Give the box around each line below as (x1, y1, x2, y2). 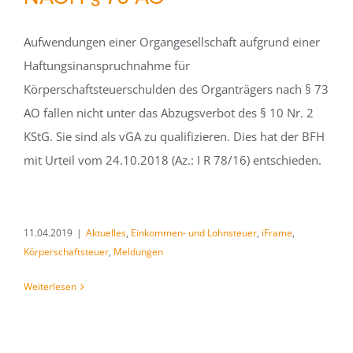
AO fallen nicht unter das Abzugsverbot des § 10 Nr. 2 (24, 105, 314, 121)
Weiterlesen (24, 280, 76, 293)
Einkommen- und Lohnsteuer (131, 226, 257, 240)
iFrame (262, 226, 292, 240)
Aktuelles (86, 226, 126, 240)
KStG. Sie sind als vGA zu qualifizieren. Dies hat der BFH (24, 128, 325, 144)
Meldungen (113, 245, 163, 258)
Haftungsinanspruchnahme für (24, 58, 190, 73)
